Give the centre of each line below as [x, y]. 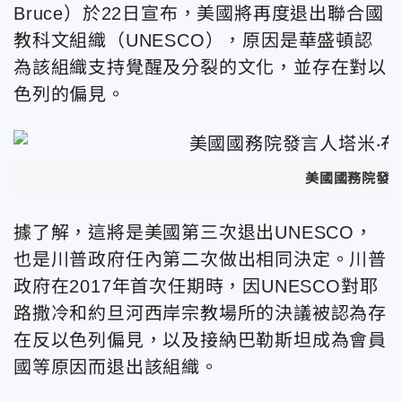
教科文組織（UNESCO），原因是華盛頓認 [193, 40]
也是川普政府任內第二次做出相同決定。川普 [200, 259]
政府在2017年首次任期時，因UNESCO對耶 [196, 286]
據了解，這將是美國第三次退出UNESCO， [193, 232]
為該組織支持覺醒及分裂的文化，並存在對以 [200, 67]
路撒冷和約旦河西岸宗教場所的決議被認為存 [200, 313]
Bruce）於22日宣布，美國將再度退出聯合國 [199, 13]
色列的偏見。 [70, 94]
